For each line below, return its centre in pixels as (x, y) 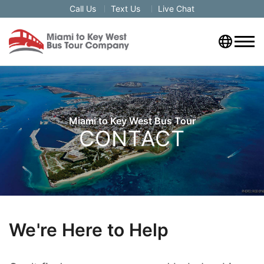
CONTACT (132, 138)
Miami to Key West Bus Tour (132, 121)
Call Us (83, 9)
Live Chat (176, 9)
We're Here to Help (89, 230)
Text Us (126, 9)
